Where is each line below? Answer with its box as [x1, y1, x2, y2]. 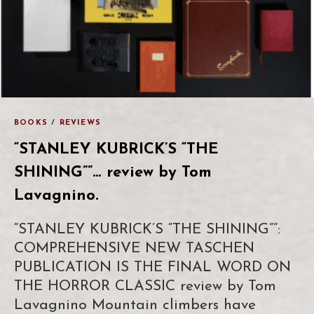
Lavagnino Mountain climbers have [14, 297, 256, 313]
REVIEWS [59, 118, 102, 127]
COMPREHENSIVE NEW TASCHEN [14, 240, 254, 256]
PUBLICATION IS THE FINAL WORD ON [14, 259, 291, 275]
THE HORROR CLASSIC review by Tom [14, 278, 276, 294]
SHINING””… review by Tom [14, 164, 212, 181]
